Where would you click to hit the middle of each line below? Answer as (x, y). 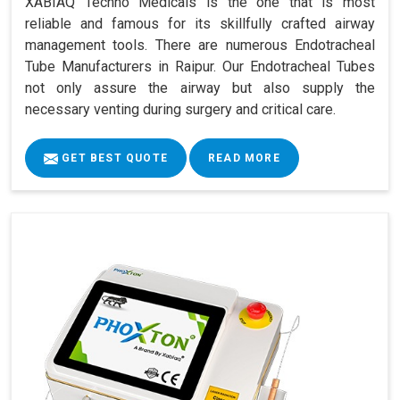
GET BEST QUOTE (113, 158)
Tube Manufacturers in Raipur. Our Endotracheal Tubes (200, 67)
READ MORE (244, 158)
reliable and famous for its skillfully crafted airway (200, 24)
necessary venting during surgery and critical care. (180, 110)
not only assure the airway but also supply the (200, 88)
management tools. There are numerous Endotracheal (200, 46)
